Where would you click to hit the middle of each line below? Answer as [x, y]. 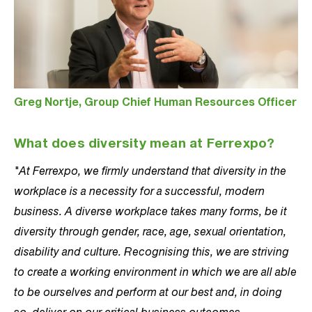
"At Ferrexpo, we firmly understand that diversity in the [150, 171]
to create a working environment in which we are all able [155, 272]
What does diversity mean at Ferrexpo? [145, 145]
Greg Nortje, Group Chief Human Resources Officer [155, 104]
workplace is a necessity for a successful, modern [139, 191]
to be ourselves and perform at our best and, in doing [148, 292]
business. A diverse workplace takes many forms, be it [150, 211]
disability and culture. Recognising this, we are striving [151, 251]
